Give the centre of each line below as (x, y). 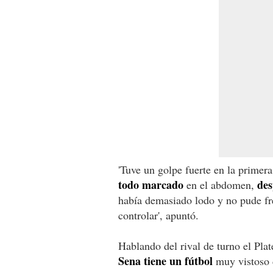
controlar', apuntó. (158, 215)
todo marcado (151, 184)
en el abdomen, (220, 184)
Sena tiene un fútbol (165, 261)
